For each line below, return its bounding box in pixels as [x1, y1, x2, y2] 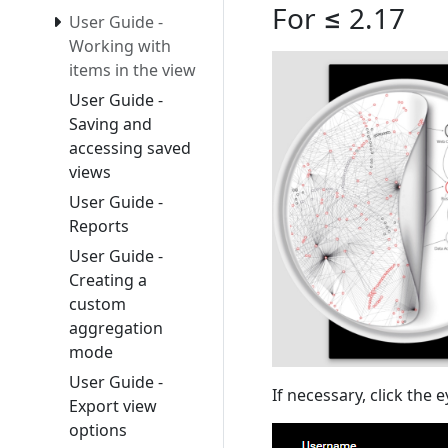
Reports [69, 215, 129, 238]
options [69, 419, 127, 442]
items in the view [69, 59, 196, 82]
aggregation [69, 317, 163, 340]
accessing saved [69, 137, 191, 160]
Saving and [69, 113, 152, 136]
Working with [69, 35, 171, 58]
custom [69, 293, 126, 316]
